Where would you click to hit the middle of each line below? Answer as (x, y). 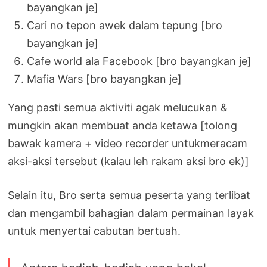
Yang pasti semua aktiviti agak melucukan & (118, 107)
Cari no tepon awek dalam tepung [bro (125, 25)
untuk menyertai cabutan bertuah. (94, 231)
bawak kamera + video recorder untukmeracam (128, 143)
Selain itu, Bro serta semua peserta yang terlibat (129, 195)
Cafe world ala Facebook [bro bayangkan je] (139, 61)
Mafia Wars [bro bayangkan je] (105, 79)
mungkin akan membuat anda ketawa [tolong (123, 125)
